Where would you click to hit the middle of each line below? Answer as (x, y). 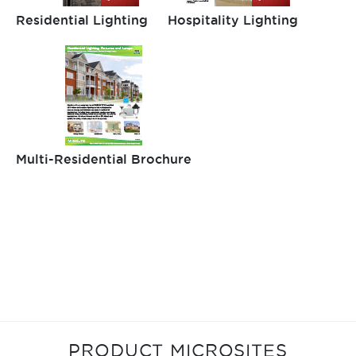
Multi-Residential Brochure (104, 159)
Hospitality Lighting (233, 20)
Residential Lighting (82, 20)
